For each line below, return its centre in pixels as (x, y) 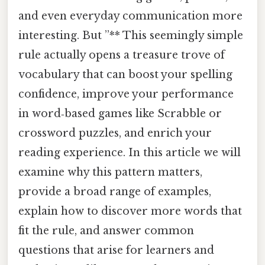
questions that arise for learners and (116, 250)
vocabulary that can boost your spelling (125, 74)
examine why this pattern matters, (110, 172)
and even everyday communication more (130, 16)
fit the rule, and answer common (106, 230)
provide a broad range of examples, (115, 191)
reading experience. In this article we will (130, 152)
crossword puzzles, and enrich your (115, 133)
